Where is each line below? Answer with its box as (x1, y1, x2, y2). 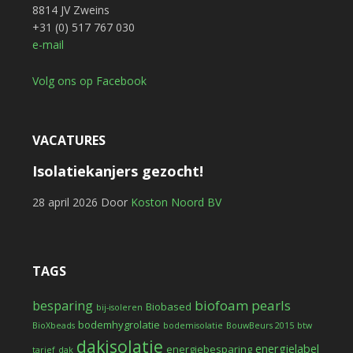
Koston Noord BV (130, 195, 221, 210)
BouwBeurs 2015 (225, 320, 294, 331)
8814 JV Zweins (32, 2, 110, 17)
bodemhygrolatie (77, 318, 160, 332)
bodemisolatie (162, 320, 223, 331)
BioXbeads (32, 320, 75, 331)
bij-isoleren (95, 302, 143, 313)
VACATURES (32, 132, 106, 149)
